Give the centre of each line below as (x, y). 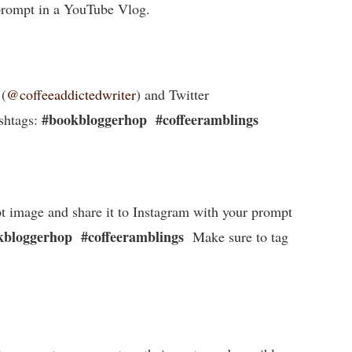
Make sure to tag (236, 237)
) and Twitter (173, 94)
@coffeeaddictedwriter (71, 94)
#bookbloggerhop (93, 119)
